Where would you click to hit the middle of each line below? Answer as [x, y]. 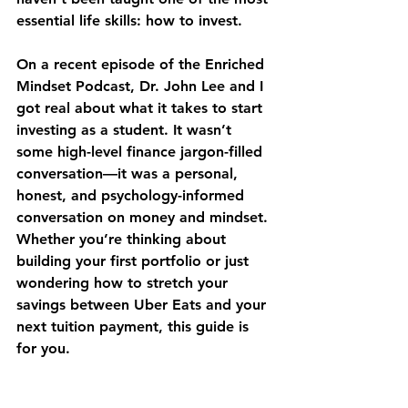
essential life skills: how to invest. [129, 20]
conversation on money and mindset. [144, 217]
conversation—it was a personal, [129, 173]
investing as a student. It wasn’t [126, 130]
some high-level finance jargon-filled [142, 152]
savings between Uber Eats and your [143, 305]
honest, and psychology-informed [133, 195]
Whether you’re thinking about [123, 239]
